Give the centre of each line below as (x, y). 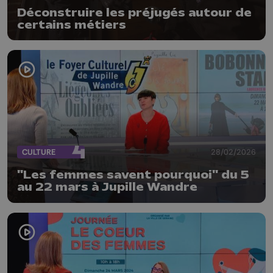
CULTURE (39, 152)
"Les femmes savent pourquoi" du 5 (133, 175)
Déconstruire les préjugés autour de (134, 12)
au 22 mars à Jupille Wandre (107, 187)
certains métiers (72, 25)
